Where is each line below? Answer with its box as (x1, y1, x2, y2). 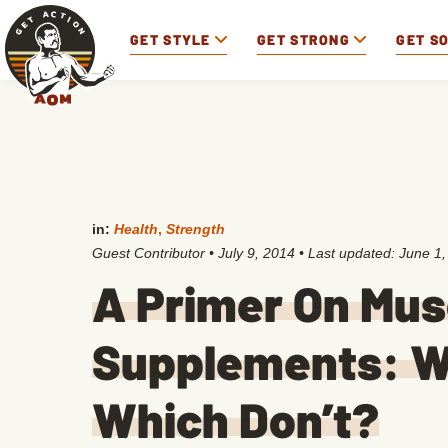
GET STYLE (130, 30, 211, 48)
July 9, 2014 (218, 245, 295, 261)
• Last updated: (295, 245, 399, 261)
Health (114, 221, 158, 237)
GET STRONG (257, 30, 351, 48)
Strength (166, 221, 225, 237)
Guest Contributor (92, 245, 205, 261)
